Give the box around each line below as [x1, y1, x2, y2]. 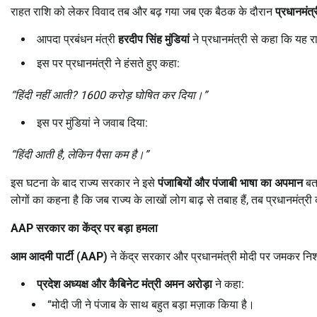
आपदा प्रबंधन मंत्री [37, 32, 118, 46]
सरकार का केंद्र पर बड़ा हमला [36, 221, 158, 235]
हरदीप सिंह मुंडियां [118, 32, 190, 46]
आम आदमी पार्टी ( [11, 249, 81, 263]
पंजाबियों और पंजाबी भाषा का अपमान [158, 175, 303, 190]
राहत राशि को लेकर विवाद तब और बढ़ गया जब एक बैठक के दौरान [11, 4, 275, 18]
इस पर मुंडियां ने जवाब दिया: [37, 115, 148, 129]
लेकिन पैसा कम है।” [67, 147, 149, 161]
